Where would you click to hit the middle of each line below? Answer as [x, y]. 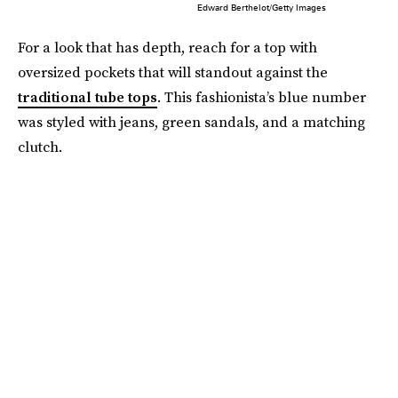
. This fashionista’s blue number [262, 97]
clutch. [40, 147]
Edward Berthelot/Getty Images [261, 8]
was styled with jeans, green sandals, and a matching [191, 122]
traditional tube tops [88, 97]
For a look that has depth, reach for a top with [167, 48]
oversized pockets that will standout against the [173, 72]
